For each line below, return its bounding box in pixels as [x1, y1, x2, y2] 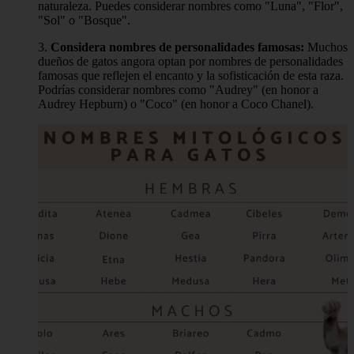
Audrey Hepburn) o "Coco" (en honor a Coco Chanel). [38, 97, 314, 111]
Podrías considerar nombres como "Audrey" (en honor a [38, 83, 318, 97]
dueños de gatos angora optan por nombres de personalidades [38, 55, 343, 69]
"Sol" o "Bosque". [38, 13, 130, 28]
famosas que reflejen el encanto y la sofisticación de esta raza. [38, 69, 344, 83]
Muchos [304, 40, 348, 55]
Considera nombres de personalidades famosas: [51, 40, 304, 55]
